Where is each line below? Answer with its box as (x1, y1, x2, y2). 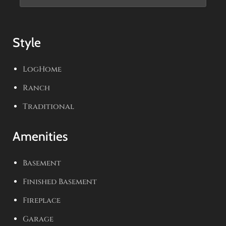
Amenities (13, 129, 68, 144)
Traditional (23, 101, 74, 112)
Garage (23, 214, 53, 224)
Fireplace (23, 195, 61, 206)
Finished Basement (23, 177, 97, 187)
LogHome (23, 64, 62, 75)
